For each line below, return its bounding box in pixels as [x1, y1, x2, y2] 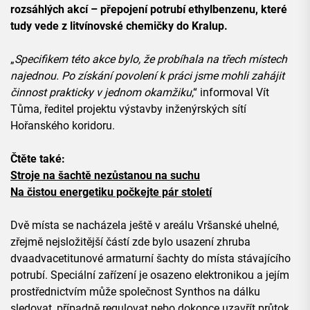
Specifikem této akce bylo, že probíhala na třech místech [15, 53, 287, 66]
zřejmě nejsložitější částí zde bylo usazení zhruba [10, 235, 250, 249]
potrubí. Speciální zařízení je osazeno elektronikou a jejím [10, 268, 289, 282]
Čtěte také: [10, 152, 65, 166]
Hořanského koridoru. [10, 119, 115, 133]
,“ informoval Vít [192, 86, 269, 100]
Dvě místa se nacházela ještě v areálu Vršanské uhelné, [10, 219, 279, 232]
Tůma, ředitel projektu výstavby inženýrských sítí [10, 102, 246, 116]
